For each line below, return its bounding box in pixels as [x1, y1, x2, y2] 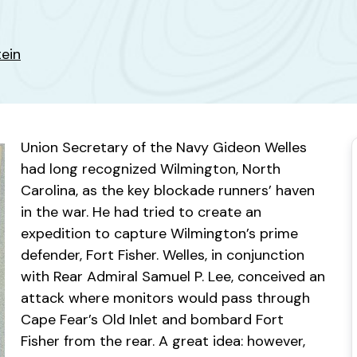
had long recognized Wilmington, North [21, 159, 280, 178]
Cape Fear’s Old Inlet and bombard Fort [21, 310, 284, 329]
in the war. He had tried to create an [21, 202, 261, 222]
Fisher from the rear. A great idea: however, [21, 331, 305, 351]
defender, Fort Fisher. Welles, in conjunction [21, 245, 304, 265]
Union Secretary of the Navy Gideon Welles [21, 138, 307, 157]
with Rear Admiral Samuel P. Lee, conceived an [21, 267, 325, 286]
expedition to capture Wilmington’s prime [21, 224, 298, 243]
